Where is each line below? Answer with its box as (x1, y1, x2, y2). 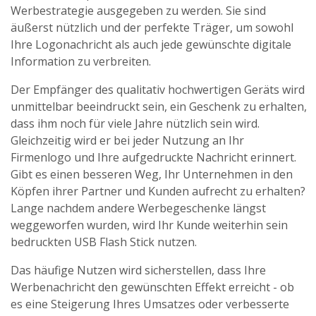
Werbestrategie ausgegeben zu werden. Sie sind (11, 3, 266, 18)
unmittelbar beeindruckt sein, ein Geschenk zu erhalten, (11, 99, 307, 114)
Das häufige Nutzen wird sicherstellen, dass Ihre (11, 262, 266, 278)
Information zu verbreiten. (11, 54, 151, 69)
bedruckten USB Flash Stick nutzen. (11, 234, 197, 250)
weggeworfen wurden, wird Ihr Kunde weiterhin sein (11, 217, 288, 233)
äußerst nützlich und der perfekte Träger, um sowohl (11, 20, 293, 35)
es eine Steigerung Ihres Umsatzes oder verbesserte (11, 296, 289, 312)
